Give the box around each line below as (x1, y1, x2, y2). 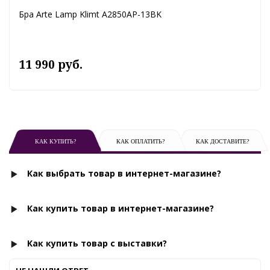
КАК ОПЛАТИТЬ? (116, 137, 165, 145)
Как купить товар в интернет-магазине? (27, 202, 214, 214)
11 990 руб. (19, 56, 83, 72)
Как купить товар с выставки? (27, 237, 167, 249)
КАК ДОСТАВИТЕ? (195, 137, 249, 145)
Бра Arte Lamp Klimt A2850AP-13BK (19, 8, 162, 20)
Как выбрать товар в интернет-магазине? (27, 167, 221, 179)
